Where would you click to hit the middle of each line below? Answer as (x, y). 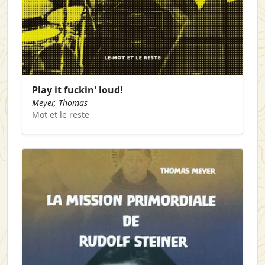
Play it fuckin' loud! (77, 90)
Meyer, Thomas (60, 103)
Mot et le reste (61, 115)
